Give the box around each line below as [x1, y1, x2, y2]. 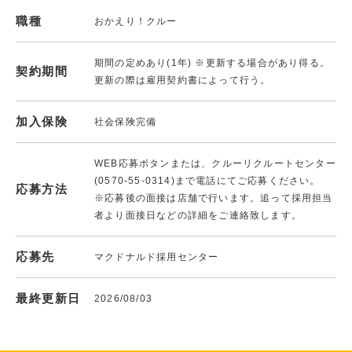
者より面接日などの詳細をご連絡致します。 [94, 209, 302, 221]
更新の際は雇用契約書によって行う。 [94, 74, 271, 86]
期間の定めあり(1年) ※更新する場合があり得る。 [94, 57, 330, 68]
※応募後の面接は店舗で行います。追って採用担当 [94, 192, 333, 203]
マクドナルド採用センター [94, 251, 219, 262]
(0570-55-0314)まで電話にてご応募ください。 [94, 174, 321, 186]
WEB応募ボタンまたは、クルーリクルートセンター [94, 157, 336, 169]
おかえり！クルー [94, 15, 178, 27]
